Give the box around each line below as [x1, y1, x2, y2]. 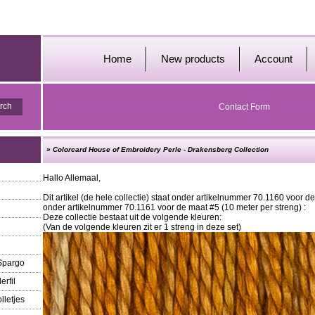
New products [161, 53, 225, 65]
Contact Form [219, 102, 270, 112]
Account [255, 53, 292, 65]
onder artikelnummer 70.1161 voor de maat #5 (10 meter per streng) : [43, 202, 308, 212]
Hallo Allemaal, [43, 173, 101, 183]
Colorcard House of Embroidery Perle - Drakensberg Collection [53, 146, 269, 153]
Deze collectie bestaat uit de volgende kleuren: [43, 212, 221, 222]
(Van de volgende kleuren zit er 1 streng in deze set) [43, 222, 241, 232]
